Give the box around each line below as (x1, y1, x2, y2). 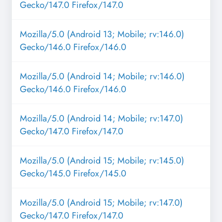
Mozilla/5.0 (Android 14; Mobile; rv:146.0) (20, 70, 185, 83)
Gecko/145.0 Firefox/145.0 (20, 167, 126, 180)
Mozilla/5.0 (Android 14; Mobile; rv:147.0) (20, 112, 183, 125)
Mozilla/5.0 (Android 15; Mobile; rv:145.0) (20, 154, 184, 167)
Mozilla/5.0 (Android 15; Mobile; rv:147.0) (20, 196, 183, 210)
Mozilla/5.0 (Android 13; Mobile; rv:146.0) (20, 28, 184, 41)
